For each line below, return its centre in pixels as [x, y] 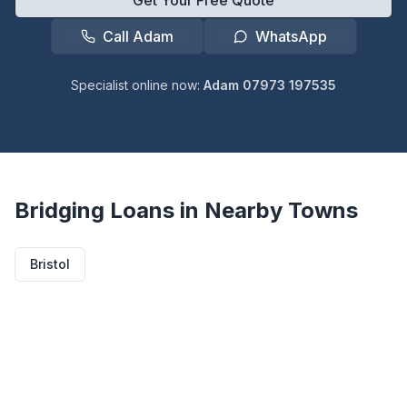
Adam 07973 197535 [270, 85]
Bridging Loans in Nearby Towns [186, 210]
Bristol [50, 264]
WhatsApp [291, 36]
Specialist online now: [137, 85]
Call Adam [138, 36]
